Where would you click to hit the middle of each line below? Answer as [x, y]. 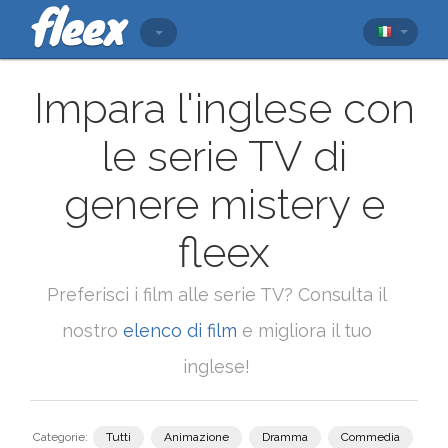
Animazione [196, 437]
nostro [92, 330]
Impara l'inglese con [224, 108]
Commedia [370, 437]
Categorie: [60, 437]
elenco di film [179, 330]
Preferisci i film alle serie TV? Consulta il [216, 294]
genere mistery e [224, 204]
